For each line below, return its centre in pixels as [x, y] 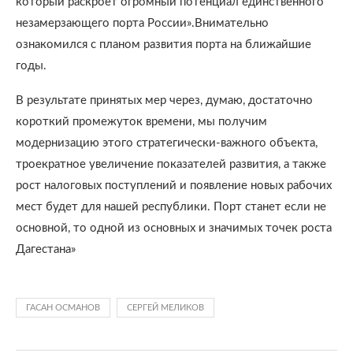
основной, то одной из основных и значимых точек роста [174, 228]
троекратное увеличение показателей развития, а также [171, 164]
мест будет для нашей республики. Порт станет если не [171, 207]
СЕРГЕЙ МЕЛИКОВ [165, 308]
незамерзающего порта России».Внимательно [142, 23]
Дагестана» [46, 249]
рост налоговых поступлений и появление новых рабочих [174, 186]
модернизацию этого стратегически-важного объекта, [167, 143]
